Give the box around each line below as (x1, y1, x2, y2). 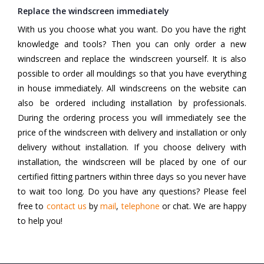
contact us (46, 200, 87, 212)
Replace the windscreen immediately (18, 5, 169, 17)
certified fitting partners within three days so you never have (18, 171, 246, 183)
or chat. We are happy (159, 200, 247, 212)
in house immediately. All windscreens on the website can (18, 82, 246, 94)
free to (18, 200, 47, 212)
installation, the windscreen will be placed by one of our (18, 156, 246, 168)
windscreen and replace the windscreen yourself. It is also (18, 53, 246, 65)
